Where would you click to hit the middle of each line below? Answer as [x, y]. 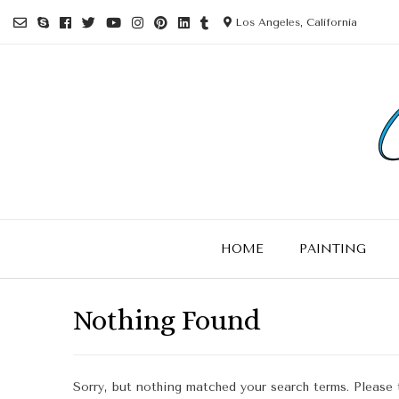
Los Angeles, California [294, 22]
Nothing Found [167, 320]
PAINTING [332, 249]
